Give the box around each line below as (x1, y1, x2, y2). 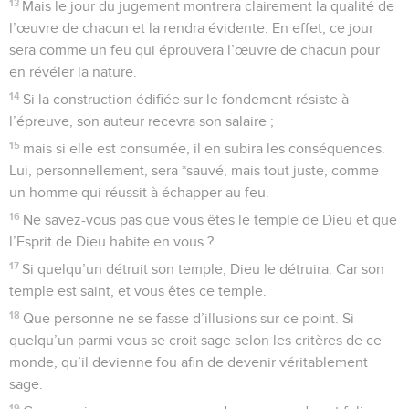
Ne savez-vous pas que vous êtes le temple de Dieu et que (23, 212, 398, 227)
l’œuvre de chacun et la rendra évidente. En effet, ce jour (9, 20, 373, 36)
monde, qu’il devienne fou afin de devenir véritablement (9, 354, 368, 370)
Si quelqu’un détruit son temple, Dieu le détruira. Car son (22, 261, 385, 277)
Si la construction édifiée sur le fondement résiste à (23, 91, 350, 107)
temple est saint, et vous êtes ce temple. (9, 283, 267, 299)
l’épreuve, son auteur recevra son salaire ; (9, 113, 274, 129)
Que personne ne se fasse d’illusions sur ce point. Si (23, 310, 355, 326)
